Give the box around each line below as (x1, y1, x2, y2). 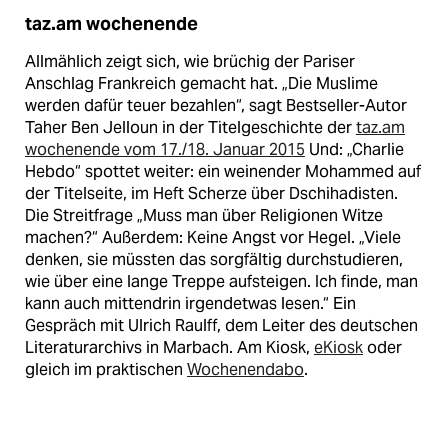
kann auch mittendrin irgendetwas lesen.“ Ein (25, 292, 356, 314)
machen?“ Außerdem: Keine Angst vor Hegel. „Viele (25, 226, 401, 248)
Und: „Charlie (305, 138, 404, 160)
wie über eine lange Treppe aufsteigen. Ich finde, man (25, 270, 418, 292)
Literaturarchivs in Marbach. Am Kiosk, (25, 336, 314, 358)
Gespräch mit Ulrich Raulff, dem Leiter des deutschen (25, 314, 418, 336)
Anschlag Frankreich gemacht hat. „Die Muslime (25, 72, 378, 94)
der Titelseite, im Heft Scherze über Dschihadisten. (25, 182, 398, 204)
